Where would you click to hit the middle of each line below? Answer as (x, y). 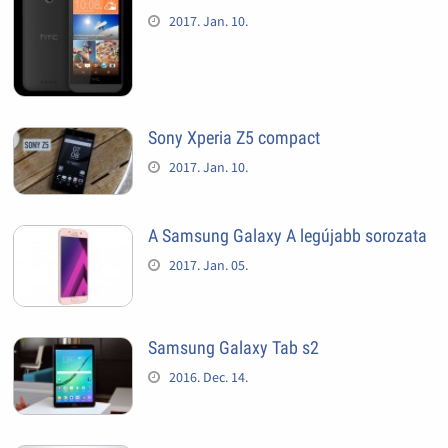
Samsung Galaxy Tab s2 (233, 347)
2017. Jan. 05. (208, 265)
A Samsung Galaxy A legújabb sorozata (287, 236)
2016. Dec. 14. (208, 376)
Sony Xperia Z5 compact (233, 137)
